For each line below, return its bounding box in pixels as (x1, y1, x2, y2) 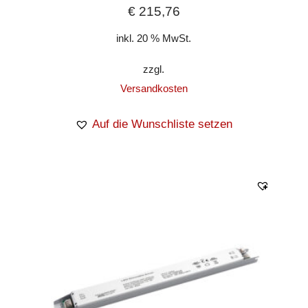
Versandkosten (120, 82, 188, 94)
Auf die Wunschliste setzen (92, 117, 233, 131)
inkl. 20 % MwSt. (116, 32, 192, 44)
